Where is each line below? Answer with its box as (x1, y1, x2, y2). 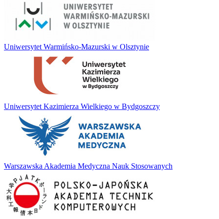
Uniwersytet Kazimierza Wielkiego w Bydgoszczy (4, 102, 160, 111)
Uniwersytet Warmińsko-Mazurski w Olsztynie (4, 43, 149, 51)
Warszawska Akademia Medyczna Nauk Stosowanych (4, 162, 173, 171)
